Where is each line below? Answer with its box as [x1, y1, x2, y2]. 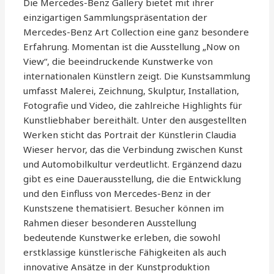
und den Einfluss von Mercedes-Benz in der [23, 187, 212, 200]
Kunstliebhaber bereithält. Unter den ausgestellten [23, 114, 247, 127]
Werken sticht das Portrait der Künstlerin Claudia [23, 128, 237, 141]
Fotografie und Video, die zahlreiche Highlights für [23, 99, 243, 112]
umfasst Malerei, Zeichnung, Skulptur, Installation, [23, 84, 240, 97]
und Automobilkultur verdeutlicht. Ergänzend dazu [23, 158, 242, 171]
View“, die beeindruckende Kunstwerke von [23, 55, 213, 68]
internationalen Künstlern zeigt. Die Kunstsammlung [23, 70, 251, 83]
